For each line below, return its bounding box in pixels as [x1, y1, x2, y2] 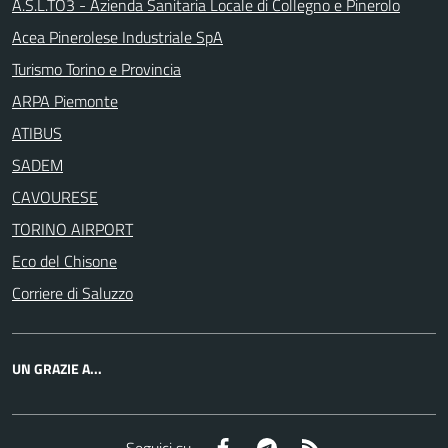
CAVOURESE [12, 185, 98, 209]
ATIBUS [12, 121, 62, 145]
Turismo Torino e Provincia [12, 57, 181, 81]
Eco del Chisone [12, 249, 117, 273]
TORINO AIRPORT [12, 217, 133, 241]
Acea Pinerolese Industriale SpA [12, 25, 223, 49]
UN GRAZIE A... [12, 358, 102, 379]
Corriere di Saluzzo [12, 281, 133, 305]
